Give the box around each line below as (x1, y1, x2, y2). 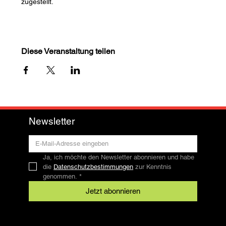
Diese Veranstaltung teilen (21, 46, 116, 56)
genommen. (43, 172, 78, 180)
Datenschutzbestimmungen (53, 162, 134, 171)
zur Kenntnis (133, 162, 172, 171)
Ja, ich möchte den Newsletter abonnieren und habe (43, 153, 195, 161)
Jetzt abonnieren (85, 186, 140, 195)
